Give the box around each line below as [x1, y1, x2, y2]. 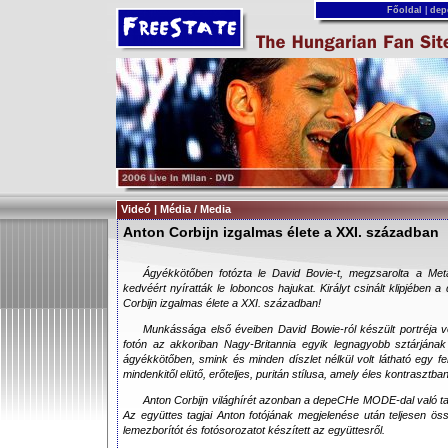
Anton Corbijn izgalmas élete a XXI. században [123, 224, 439, 240]
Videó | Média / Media [121, 203, 231, 215]
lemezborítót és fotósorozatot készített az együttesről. [123, 424, 385, 436]
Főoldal [383, 5, 425, 15]
